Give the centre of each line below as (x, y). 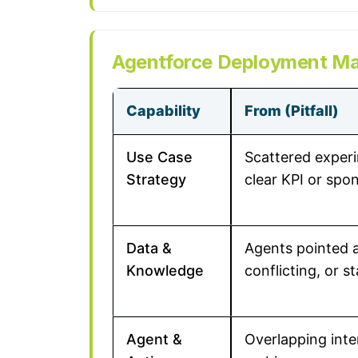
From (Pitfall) (292, 111)
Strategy (156, 179)
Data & (149, 248)
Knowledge (165, 270)
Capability (163, 111)
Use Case (159, 157)
